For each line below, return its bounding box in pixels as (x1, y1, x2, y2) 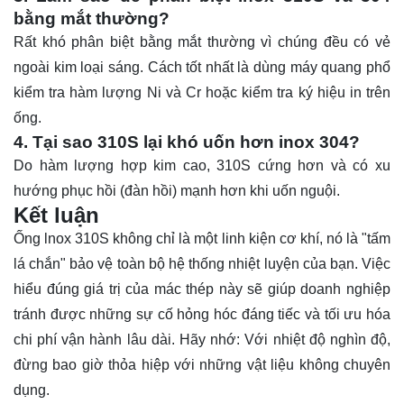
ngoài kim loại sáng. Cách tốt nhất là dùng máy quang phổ (14, 60, 390, 76)
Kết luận (14, 203, 99, 228)
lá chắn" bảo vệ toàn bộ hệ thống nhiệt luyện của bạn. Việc (14, 256, 390, 272)
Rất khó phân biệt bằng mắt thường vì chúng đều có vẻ (14, 34, 390, 50)
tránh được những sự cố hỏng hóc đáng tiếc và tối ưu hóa (14, 307, 390, 323)
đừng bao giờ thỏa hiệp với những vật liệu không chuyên (14, 357, 390, 373)
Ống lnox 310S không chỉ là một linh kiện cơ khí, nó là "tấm (14, 231, 390, 247)
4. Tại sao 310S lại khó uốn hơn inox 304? (14, 133, 360, 152)
